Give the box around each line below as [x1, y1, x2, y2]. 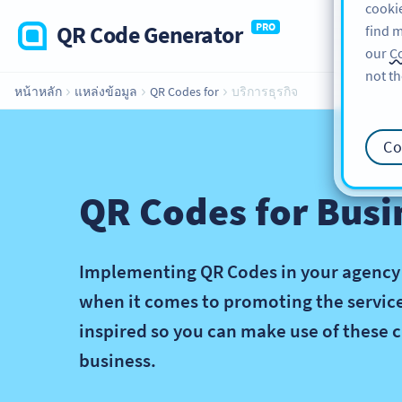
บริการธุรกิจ [232, 83, 298, 100]
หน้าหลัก [14, 83, 65, 100]
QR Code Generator [57, 20, 243, 49]
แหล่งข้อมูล [72, 83, 140, 100]
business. [79, 348, 156, 372]
